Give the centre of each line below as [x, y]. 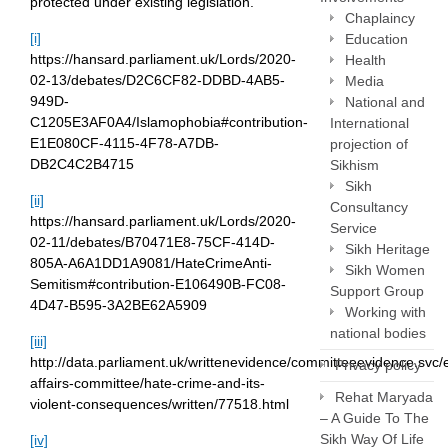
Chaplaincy [380, 18]
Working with [385, 312]
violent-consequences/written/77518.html [159, 404]
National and [385, 102]
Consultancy [369, 207]
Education [376, 39]
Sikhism [354, 165]
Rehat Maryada [384, 397]
